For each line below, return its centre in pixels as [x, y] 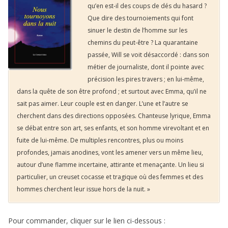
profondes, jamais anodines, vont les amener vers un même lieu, [110, 152]
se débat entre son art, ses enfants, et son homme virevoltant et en [113, 128]
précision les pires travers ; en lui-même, [146, 79]
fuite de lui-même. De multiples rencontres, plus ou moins [100, 140]
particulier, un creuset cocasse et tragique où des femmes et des [110, 177]
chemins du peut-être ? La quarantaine [143, 42]
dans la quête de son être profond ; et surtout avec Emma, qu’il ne [112, 91]
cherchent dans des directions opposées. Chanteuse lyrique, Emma [114, 116]
